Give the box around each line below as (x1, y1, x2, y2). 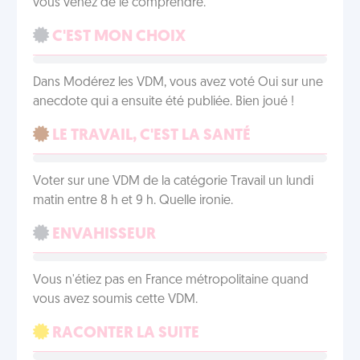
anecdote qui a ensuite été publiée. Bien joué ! (33, 96, 294, 108)
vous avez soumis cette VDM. (33, 293, 198, 306)
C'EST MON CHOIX (49, 29, 186, 45)
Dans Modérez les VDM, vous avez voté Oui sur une (33, 76, 323, 89)
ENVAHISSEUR (49, 227, 156, 243)
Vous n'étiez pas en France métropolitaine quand (33, 274, 309, 287)
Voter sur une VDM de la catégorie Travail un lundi (33, 175, 313, 188)
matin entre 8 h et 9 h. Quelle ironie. (33, 194, 233, 207)
